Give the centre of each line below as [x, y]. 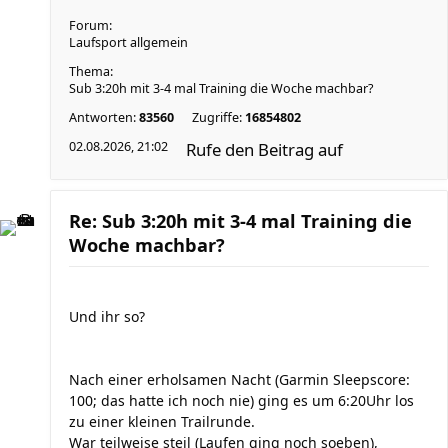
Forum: [90, 25]
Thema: [91, 71]
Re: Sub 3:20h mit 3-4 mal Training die [240, 221]
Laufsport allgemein [128, 42]
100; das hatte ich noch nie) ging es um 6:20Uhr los [241, 400]
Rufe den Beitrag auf [264, 149]
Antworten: [104, 117]
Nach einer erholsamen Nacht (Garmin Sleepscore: [239, 379]
